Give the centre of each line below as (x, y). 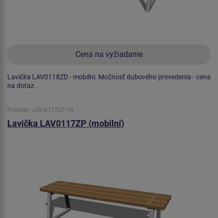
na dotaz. (22, 85)
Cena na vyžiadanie (109, 54)
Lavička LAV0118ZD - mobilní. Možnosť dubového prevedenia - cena (109, 77)
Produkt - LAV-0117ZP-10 (40, 110)
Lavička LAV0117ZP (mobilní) (66, 124)
